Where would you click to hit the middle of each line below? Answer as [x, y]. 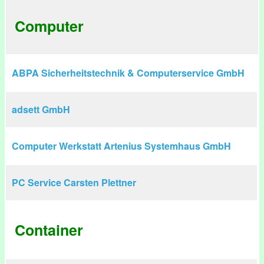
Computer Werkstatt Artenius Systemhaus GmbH [121, 146]
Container [49, 230]
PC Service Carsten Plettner [74, 182]
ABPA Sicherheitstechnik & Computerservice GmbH [128, 73]
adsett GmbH [41, 109]
